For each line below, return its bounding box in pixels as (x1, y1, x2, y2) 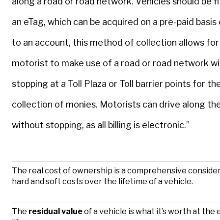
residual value (28, 207, 82, 217)
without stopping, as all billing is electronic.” (12, 119, 190, 130)
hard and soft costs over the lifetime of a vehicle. (12, 177, 193, 187)
